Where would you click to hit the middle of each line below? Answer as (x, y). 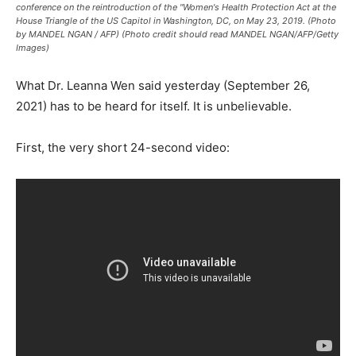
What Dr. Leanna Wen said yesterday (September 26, (163, 85)
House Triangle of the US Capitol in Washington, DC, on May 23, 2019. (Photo (176, 21)
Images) (33, 48)
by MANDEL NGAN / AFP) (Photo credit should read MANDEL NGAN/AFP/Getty (177, 34)
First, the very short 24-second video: (123, 147)
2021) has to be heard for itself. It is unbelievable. (154, 106)
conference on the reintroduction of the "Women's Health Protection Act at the (176, 7)
